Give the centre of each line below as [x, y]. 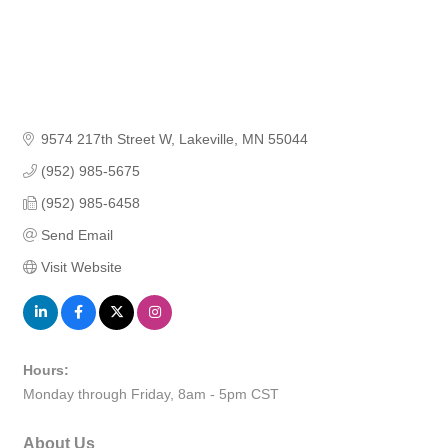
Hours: [46, 370]
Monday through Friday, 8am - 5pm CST [151, 394]
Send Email [76, 235]
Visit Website [81, 267]
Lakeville [206, 139]
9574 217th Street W [105, 139]
